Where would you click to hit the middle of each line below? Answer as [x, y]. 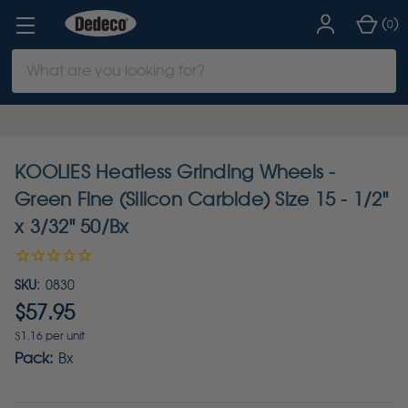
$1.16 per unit [50, 336]
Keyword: [44, 81]
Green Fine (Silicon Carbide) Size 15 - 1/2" [201, 199]
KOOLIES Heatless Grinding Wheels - [175, 172]
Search [36, 59]
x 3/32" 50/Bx [72, 227]
